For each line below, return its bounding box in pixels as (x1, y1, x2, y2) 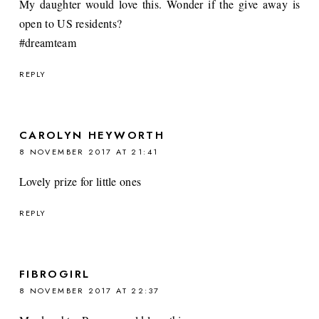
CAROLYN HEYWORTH (19, 127, 165, 143)
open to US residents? (19, 15, 122, 31)
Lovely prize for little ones (19, 173, 142, 189)
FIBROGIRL (19, 266, 90, 282)
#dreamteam (19, 34, 76, 50)
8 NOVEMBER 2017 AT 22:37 (19, 284, 160, 296)
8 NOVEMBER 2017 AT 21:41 (19, 145, 159, 157)
